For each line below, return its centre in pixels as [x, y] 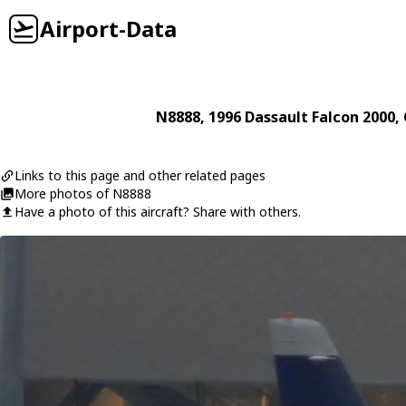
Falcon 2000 [353, 117]
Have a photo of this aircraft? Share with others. [158, 212]
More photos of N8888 [83, 193]
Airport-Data [108, 29]
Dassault [276, 117]
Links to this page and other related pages [140, 175]
